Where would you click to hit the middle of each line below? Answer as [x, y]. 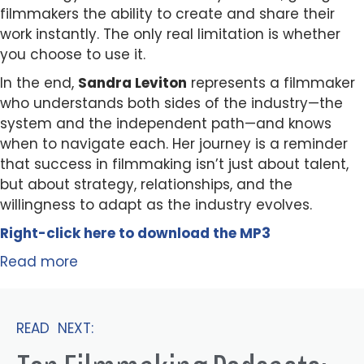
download [175, 234]
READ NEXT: [55, 329]
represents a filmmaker [271, 83]
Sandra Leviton [132, 83]
